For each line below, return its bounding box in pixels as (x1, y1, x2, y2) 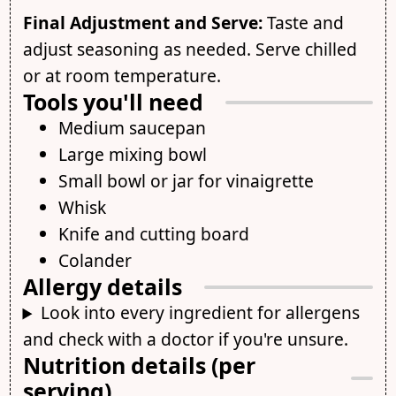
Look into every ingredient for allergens (40, 301, 360, 325)
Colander (57, 248, 132, 273)
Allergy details (22, 271, 182, 302)
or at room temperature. (22, 64, 221, 88)
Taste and (262, 11, 344, 35)
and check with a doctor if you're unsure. (22, 327, 348, 352)
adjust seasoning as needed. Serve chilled (22, 37, 357, 62)
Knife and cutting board (57, 222, 249, 247)
